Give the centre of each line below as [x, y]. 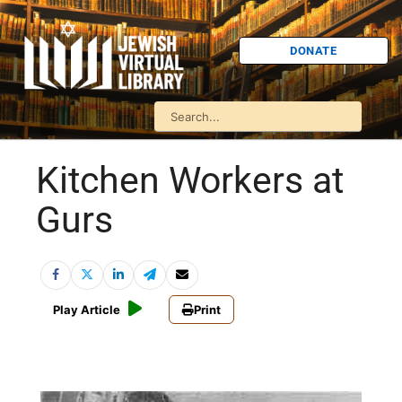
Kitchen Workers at [190, 181]
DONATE [314, 50]
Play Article [87, 310]
